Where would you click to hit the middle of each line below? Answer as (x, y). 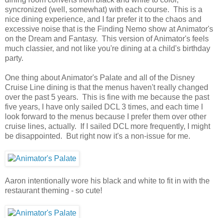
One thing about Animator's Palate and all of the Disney (100, 77)
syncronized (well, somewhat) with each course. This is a (104, 9)
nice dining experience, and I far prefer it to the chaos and (103, 19)
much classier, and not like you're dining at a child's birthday (108, 48)
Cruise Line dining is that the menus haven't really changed (107, 87)
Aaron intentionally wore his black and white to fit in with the (107, 181)
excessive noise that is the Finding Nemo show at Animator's (109, 29)
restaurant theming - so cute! (54, 190)
